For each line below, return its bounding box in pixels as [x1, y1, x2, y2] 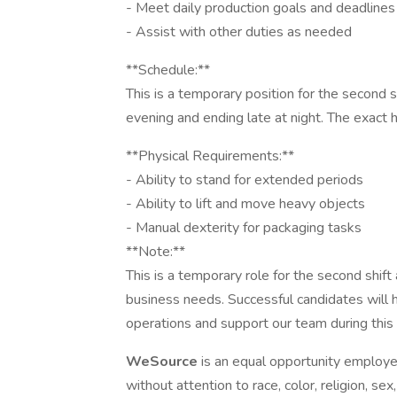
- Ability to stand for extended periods [126, 170, 363, 190]
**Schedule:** [126, 60, 210, 80]
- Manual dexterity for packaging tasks [126, 218, 362, 237]
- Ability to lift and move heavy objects [126, 194, 365, 214]
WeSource [126, 352, 201, 371]
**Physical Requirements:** [126, 146, 294, 166]
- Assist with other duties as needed [126, 22, 352, 42]
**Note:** [126, 242, 185, 261]
